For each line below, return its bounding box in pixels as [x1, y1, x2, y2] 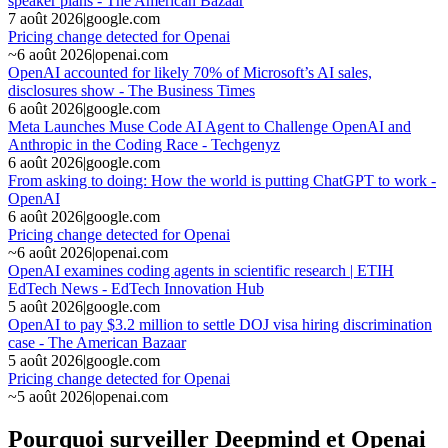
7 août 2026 [8, 9, 83, 27]
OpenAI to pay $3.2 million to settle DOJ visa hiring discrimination [8, 315, 432, 333]
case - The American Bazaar [8, 333, 186, 351]
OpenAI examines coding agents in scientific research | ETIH [8, 261, 394, 279]
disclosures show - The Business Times [8, 81, 255, 99]
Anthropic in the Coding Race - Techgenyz [8, 135, 280, 153]
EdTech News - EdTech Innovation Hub [8, 279, 264, 297]
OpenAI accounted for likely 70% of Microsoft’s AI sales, [8, 63, 372, 81]
